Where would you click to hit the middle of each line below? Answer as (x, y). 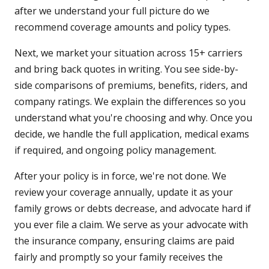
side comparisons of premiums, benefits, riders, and (131, 86)
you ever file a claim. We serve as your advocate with (131, 225)
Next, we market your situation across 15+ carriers (128, 53)
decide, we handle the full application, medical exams (132, 134)
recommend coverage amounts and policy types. (122, 27)
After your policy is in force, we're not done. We (120, 176)
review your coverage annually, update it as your (124, 192)
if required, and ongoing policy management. (115, 150)
